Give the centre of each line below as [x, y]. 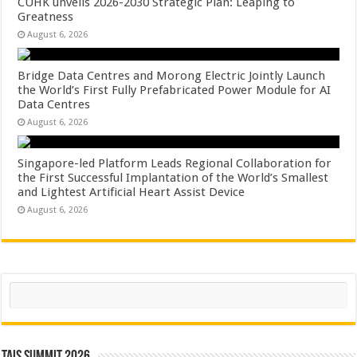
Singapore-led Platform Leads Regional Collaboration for [175, 163]
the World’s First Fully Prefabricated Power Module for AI [175, 90]
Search [25, 287]
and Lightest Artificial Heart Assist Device [131, 192]
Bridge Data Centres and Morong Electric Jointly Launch [172, 76]
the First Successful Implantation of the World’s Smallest [173, 178]
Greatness [46, 17]
